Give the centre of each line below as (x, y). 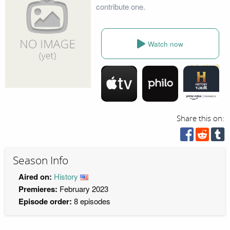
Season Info (41, 161)
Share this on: (201, 119)
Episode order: (45, 201)
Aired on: (35, 176)
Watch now (165, 44)
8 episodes (91, 201)
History (66, 176)
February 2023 (83, 188)
